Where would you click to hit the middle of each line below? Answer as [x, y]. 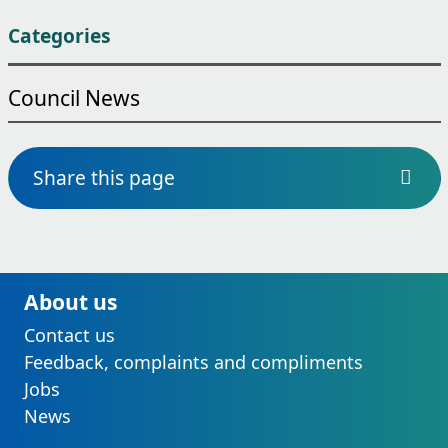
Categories [59, 35]
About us [70, 301]
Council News [73, 97]
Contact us [69, 334]
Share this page [103, 177]
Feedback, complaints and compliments [193, 361]
